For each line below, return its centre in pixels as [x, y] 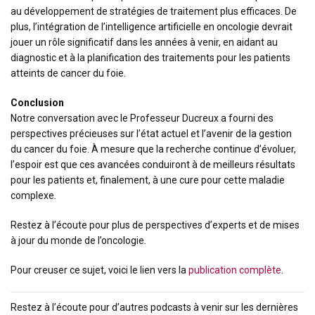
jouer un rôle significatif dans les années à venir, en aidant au [144, 42]
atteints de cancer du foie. [68, 73]
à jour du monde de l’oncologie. [78, 240]
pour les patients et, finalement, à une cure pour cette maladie [148, 180]
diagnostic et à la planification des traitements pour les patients [150, 58]
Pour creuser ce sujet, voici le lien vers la [99, 270]
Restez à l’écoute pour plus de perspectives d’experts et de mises [155, 225]
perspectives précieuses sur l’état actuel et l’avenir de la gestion [151, 134]
